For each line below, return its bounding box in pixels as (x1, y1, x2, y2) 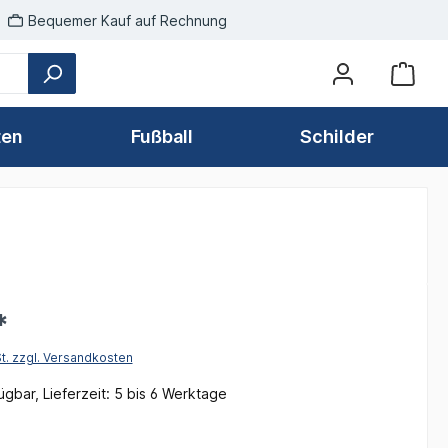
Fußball (130, 126, 193, 148)
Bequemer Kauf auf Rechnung (28, 11, 227, 29)
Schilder (300, 126, 375, 148)
